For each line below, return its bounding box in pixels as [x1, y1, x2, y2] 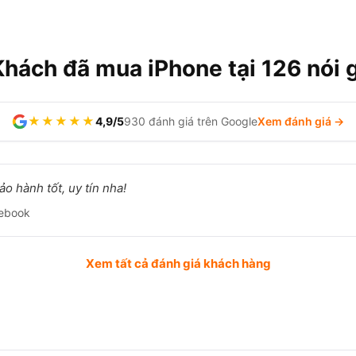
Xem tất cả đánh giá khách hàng [85, 256, 271, 271]
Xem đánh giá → [257, 114, 344, 128]
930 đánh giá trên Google [124, 114, 257, 128]
